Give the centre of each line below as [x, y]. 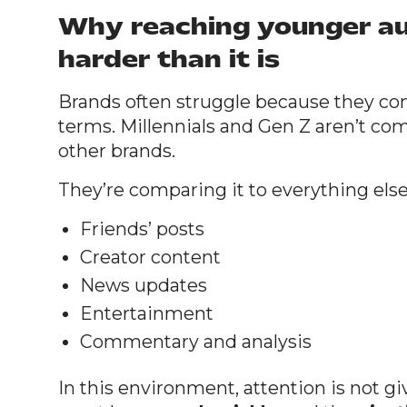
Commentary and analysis [196, 341]
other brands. [117, 150]
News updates [144, 285]
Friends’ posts [142, 228]
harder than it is [169, 59]
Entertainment [147, 313]
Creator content [150, 257]
